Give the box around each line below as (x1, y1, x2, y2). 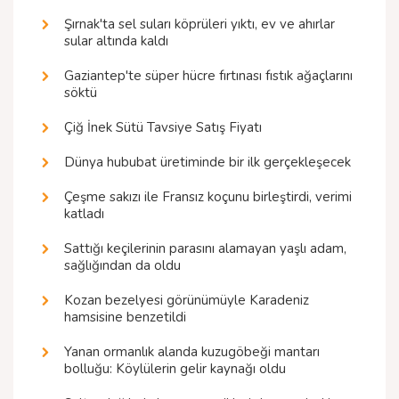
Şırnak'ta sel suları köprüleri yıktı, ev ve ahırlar (64, 15, 335, 34)
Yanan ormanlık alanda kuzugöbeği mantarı (64, 343, 320, 362)
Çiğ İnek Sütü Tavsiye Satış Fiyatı (64, 118, 262, 137)
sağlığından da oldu (64, 256, 181, 275)
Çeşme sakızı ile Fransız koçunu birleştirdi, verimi (64, 188, 352, 207)
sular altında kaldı (64, 32, 168, 51)
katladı (64, 205, 104, 224)
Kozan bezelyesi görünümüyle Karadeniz (64, 291, 309, 310)
